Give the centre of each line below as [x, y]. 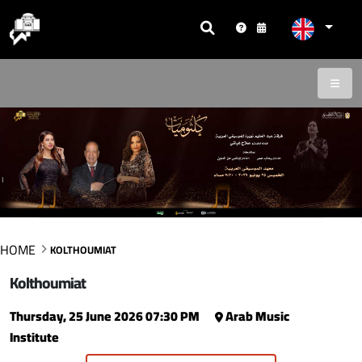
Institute [34, 337]
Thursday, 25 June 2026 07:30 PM [106, 316]
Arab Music [256, 316]
